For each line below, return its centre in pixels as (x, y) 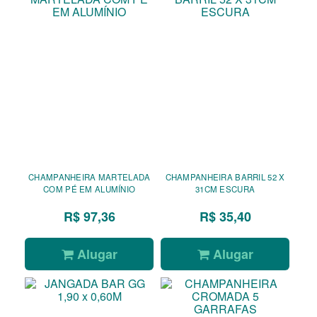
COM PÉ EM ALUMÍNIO (90, 189)
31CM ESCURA (225, 189)
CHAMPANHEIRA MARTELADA (90, 177)
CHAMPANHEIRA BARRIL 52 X (225, 177)
